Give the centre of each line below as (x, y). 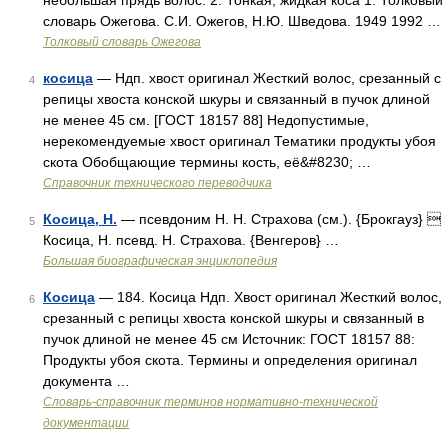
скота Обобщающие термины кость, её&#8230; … (207, 162)
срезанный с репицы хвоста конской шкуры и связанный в (233, 318)
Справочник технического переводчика (157, 183)
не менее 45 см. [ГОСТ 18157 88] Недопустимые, (206, 120)
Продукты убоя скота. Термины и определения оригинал (230, 360)
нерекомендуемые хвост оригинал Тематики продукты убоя (239, 141)
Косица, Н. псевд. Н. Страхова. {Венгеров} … (191, 240)
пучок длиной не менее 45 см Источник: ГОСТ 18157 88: (229, 339)
